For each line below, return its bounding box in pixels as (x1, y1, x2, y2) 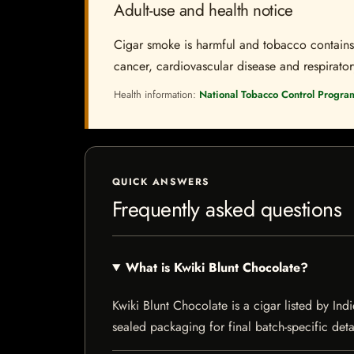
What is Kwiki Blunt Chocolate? (125, 258, 308, 277)
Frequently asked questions (112, 194, 342, 224)
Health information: (114, 87, 199, 102)
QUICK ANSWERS (112, 175, 210, 189)
